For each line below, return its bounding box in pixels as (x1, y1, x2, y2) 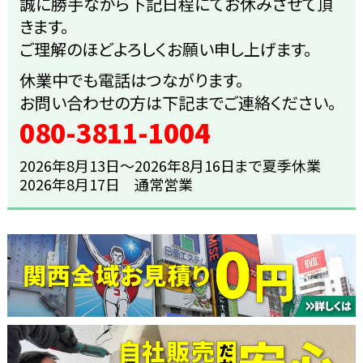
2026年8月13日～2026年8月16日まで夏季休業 (19, 155, 321, 177)
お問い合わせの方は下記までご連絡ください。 (19, 91, 336, 115)
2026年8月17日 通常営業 (19, 173, 193, 195)
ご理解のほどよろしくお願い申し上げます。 (19, 37, 312, 62)
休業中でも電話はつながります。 (19, 68, 244, 92)
